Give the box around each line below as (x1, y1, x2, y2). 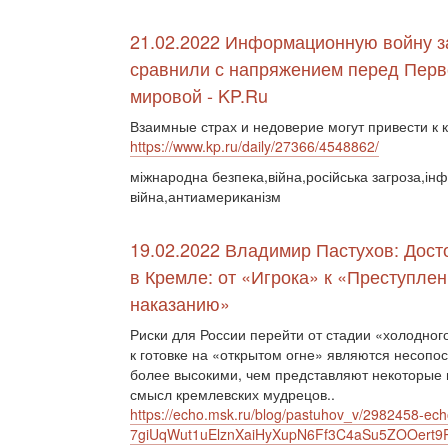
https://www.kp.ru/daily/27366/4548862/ (130, 136, 379, 156)
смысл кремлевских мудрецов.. (130, 384, 335, 404)
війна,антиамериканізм (130, 186, 281, 206)
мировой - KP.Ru (130, 82, 268, 108)
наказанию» (130, 290, 230, 316)
